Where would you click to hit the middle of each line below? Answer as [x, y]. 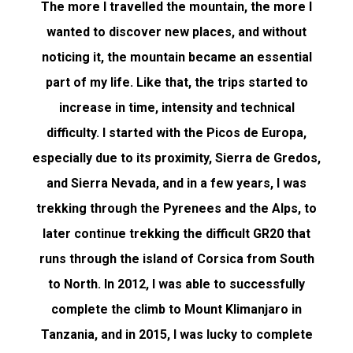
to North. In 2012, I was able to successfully [176, 284]
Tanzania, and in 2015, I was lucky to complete [176, 334]
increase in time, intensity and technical [176, 107]
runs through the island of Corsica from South [176, 258]
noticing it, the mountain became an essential [176, 57]
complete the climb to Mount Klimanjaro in [176, 309]
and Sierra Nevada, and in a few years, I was [176, 183]
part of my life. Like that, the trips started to [176, 82]
